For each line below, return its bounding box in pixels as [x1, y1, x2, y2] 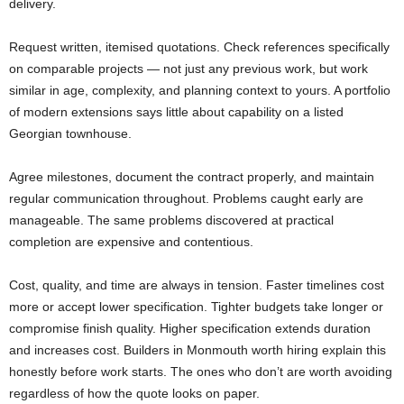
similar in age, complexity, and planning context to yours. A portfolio [9, 83, 390, 98]
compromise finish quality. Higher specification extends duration [9, 321, 371, 336]
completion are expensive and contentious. [9, 234, 253, 250]
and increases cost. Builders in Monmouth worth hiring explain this [9, 343, 386, 358]
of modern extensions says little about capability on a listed [9, 105, 344, 120]
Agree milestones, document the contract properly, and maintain [9, 170, 374, 185]
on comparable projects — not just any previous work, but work [9, 61, 368, 77]
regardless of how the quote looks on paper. [9, 386, 260, 401]
